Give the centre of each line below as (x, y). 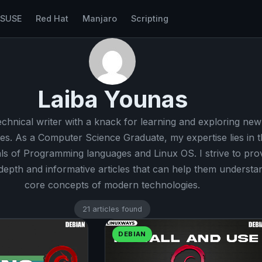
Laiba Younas (112, 99)
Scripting (149, 18)
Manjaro (99, 18)
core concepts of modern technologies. (112, 185)
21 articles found (112, 209)
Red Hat (52, 18)
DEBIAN (132, 234)
